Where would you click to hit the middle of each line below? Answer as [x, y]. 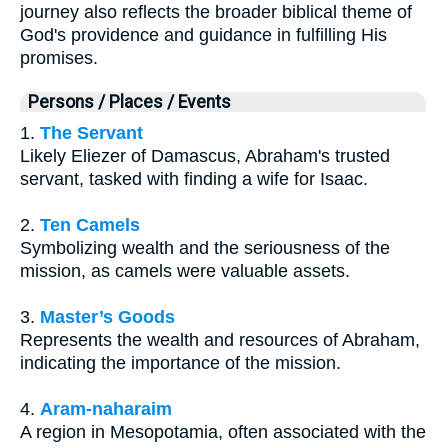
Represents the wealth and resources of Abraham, [220, 339]
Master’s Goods [107, 316]
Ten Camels [90, 224]
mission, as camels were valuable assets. [185, 270]
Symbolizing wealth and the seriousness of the [205, 247]
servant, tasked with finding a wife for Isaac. [194, 178]
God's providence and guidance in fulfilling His [203, 34]
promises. [59, 57]
